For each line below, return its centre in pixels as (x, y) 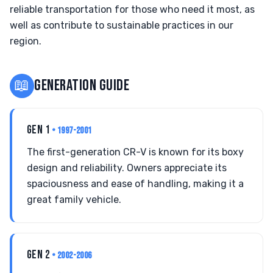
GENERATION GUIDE (82, 86)
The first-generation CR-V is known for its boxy (135, 152)
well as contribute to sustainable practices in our (122, 25)
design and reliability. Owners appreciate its (127, 168)
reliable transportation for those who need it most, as (132, 9)
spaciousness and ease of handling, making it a (135, 184)
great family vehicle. (74, 200)
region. (26, 41)
